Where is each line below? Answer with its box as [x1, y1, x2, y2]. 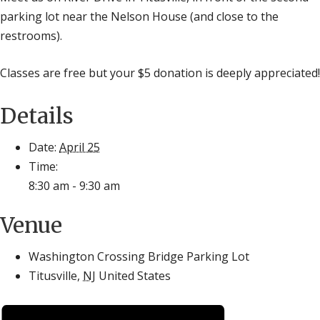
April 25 [59, 139, 100, 156]
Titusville [29, 268, 77, 284]
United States [99, 268, 171, 284]
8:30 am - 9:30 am [29, 178, 120, 194]
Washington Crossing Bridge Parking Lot [29, 249, 249, 265]
